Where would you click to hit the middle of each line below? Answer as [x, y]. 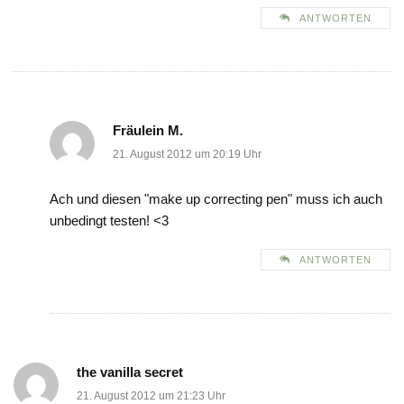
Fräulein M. [148, 131]
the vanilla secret [130, 372]
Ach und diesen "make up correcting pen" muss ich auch [216, 199]
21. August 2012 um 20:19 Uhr [187, 155]
